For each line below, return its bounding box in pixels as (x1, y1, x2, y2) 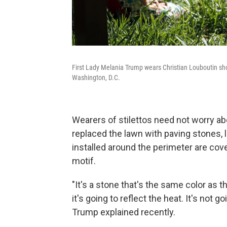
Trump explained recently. (72, 206, 175, 217)
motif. (72, 155, 96, 166)
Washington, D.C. (72, 73, 120, 82)
